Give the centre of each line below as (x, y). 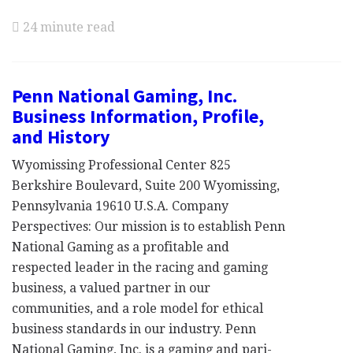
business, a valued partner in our (111, 288)
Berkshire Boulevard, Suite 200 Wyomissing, (146, 186)
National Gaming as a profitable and (121, 247)
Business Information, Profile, (138, 116)
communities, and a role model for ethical (137, 308)
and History (61, 137)
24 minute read (67, 27)
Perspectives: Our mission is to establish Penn (149, 227)
